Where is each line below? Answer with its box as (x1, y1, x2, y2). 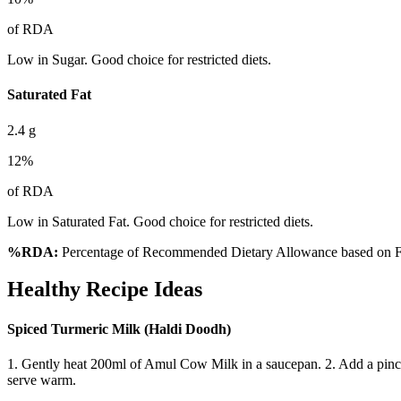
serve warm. (7, 372, 76, 388)
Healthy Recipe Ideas (7, 277, 202, 302)
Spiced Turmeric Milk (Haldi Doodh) (7, 320, 231, 337)
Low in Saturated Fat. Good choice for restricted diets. (7, 213, 313, 229)
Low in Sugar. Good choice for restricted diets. (7, 52, 271, 68)
